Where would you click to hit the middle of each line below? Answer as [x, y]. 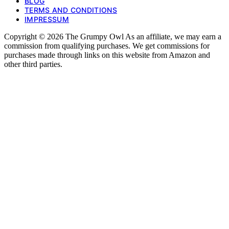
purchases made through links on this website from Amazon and [107, 55]
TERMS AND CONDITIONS [71, 10]
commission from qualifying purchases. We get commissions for [107, 46]
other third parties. [33, 64]
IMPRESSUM [47, 19]
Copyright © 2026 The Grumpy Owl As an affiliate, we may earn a [113, 37]
